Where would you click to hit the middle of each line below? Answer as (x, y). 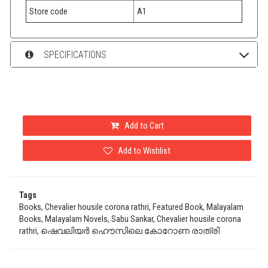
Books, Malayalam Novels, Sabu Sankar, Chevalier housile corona (130, 219)
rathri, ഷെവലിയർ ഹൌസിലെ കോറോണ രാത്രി (119, 231)
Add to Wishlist (143, 150)
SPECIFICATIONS (74, 54)
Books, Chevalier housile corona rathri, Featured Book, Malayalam (131, 207)
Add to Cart (143, 126)
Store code (48, 11)
